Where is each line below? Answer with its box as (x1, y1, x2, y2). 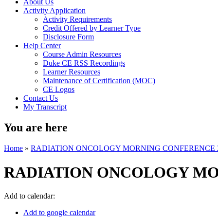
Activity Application (23, 6, 86, 15)
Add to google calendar (23, 208, 95, 217)
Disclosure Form (43, 33, 94, 41)
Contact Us (23, 94, 58, 103)
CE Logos (43, 85, 74, 94)
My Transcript (23, 103, 67, 111)
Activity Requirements (43, 15, 112, 24)
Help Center (23, 41, 61, 50)
